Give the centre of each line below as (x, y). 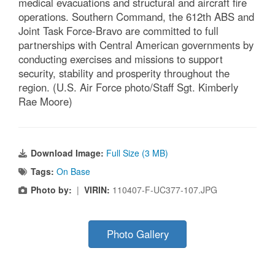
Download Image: (68, 153)
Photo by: (51, 190)
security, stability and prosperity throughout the (124, 73)
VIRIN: (98, 190)
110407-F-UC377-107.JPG (165, 190)
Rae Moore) (45, 102)
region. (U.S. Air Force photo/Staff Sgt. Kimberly (128, 87)
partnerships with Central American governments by (136, 45)
